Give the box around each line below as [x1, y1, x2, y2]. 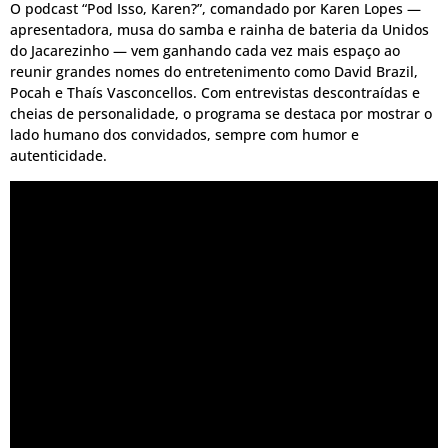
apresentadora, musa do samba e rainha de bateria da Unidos [10, 20, 429, 40]
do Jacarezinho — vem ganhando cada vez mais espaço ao [10, 41, 400, 61]
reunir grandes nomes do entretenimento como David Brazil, [10, 62, 418, 82]
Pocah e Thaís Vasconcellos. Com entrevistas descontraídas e [10, 83, 420, 103]
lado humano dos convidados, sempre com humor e [10, 125, 359, 145]
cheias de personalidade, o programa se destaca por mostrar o [10, 104, 432, 124]
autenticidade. [10, 146, 107, 166]
